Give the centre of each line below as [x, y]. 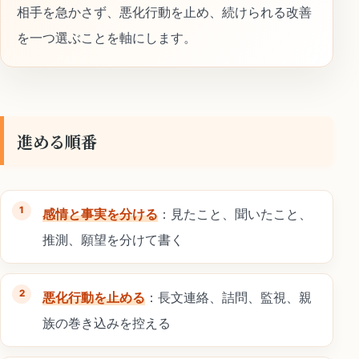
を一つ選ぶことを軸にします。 [107, 37]
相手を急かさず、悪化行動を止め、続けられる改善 [164, 12]
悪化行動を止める [94, 297]
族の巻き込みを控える [107, 323]
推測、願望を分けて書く [113, 239]
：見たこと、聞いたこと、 [235, 214]
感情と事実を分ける [100, 214]
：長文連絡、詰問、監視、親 [228, 297]
